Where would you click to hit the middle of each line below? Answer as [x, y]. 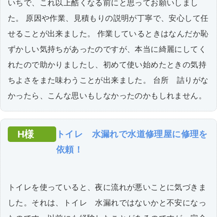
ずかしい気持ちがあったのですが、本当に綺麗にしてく [107, 49]
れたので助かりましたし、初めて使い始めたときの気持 [107, 64]
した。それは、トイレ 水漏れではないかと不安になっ [107, 202]
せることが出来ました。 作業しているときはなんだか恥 [108, 33]
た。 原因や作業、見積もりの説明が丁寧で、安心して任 [108, 18]
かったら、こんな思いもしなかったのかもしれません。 [107, 95]
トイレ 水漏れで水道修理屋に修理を [132, 134]
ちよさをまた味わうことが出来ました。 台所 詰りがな [108, 80]
